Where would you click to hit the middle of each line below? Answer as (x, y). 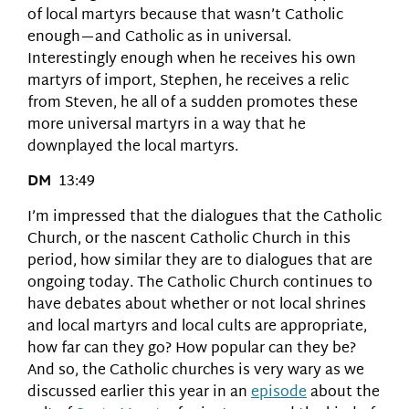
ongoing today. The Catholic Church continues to (200, 283)
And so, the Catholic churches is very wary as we (196, 371)
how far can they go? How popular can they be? (192, 349)
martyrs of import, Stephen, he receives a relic (188, 81)
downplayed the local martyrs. (133, 147)
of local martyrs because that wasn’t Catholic (185, 16)
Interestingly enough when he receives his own (192, 59)
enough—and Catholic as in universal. (159, 37)
